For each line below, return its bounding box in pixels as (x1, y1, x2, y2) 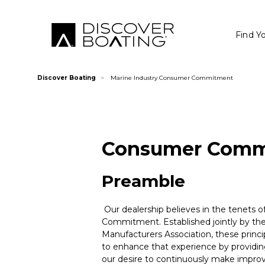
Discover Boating (37, 73, 96, 82)
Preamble (102, 170, 185, 191)
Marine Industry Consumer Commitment (109, 73, 233, 82)
